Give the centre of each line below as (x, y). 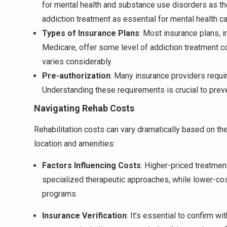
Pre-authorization (76, 76)
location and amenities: (74, 144)
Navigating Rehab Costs (84, 108)
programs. (60, 194)
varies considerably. (77, 62)
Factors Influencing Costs (91, 165)
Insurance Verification (84, 216)
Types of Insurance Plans (91, 33)
